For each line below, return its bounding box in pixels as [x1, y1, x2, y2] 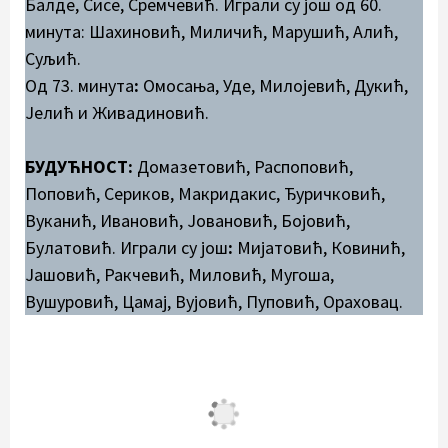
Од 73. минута [25, 73, 134, 97]
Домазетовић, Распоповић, [133, 154, 353, 178]
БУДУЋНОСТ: [25, 154, 133, 178]
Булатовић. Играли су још [25, 235, 228, 259]
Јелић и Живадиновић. [25, 100, 209, 124]
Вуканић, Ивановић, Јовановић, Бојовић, [25, 208, 350, 232]
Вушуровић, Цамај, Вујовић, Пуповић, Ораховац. [25, 289, 403, 313]
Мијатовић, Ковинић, [233, 235, 405, 259]
